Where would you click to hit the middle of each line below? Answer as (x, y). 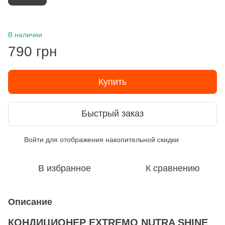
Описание (30, 202)
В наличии (25, 34)
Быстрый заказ (113, 114)
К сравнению (173, 168)
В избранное (64, 168)
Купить (113, 82)
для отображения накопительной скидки (111, 139)
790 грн (32, 51)
